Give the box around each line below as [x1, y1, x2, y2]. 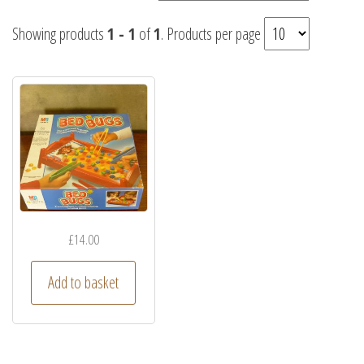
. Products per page [161, 23, 264, 45]
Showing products [12, 23, 107, 45]
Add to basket [48, 271, 119, 294]
